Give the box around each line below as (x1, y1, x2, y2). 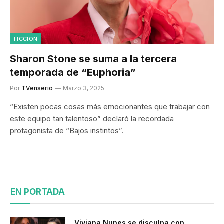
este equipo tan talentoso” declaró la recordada (10, 114, 174, 123)
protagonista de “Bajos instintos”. (10, 126, 124, 135)
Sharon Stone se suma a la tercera (10, 53, 177, 65)
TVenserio (21, 84, 53, 92)
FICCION (14, 35, 38, 42)
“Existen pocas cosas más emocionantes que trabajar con (10, 102, 210, 111)
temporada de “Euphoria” (10, 66, 136, 78)
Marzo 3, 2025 (63, 84, 104, 92)
